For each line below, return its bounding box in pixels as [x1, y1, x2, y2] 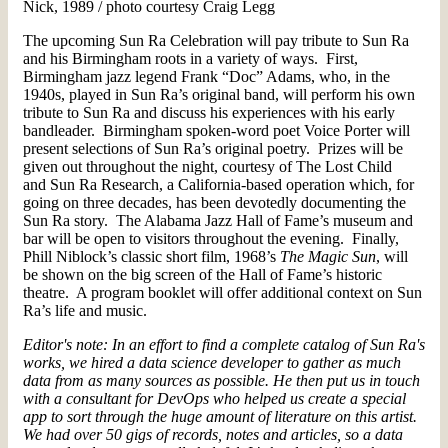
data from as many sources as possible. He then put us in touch [23, 371, 420, 389]
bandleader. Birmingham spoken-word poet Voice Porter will [23, 121, 410, 139]
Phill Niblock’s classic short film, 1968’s [23, 247, 280, 265]
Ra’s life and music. [23, 301, 147, 319]
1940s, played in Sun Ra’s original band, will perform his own [23, 85, 415, 103]
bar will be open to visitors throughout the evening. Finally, [23, 229, 399, 247]
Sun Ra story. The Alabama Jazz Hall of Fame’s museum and [23, 211, 413, 229]
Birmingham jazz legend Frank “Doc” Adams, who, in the [23, 67, 390, 85]
